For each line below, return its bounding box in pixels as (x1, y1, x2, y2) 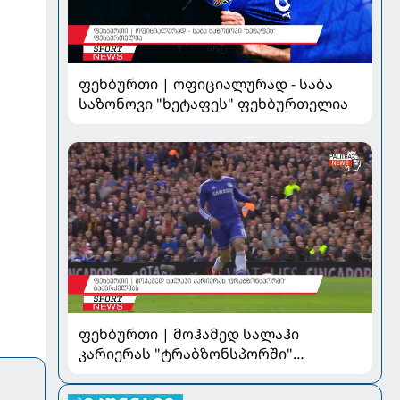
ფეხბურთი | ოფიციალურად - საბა (78, 73, 333, 94)
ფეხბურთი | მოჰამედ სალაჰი (78, 323, 299, 344)
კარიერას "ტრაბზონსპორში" (78, 343, 293, 363)
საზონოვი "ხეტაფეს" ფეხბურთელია (78, 93, 348, 113)
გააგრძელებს (78, 362, 182, 383)
